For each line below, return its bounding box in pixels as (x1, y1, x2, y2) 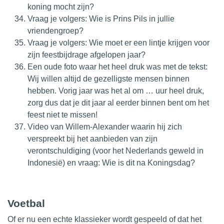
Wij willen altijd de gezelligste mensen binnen (27, 74, 189, 83)
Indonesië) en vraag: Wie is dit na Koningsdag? (27, 158, 195, 167)
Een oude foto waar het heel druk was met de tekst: (27, 62, 207, 71)
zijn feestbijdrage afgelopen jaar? (27, 50, 145, 59)
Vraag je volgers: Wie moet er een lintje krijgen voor (27, 38, 209, 47)
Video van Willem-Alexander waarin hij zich (27, 122, 182, 131)
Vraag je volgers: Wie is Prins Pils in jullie (27, 14, 174, 23)
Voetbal (7, 197, 45, 209)
